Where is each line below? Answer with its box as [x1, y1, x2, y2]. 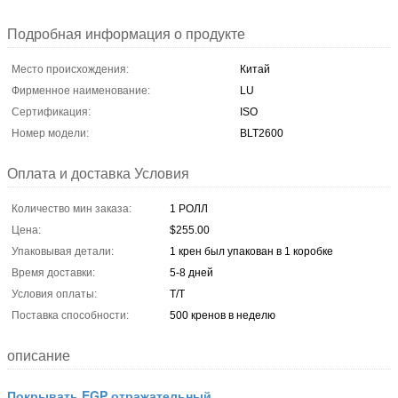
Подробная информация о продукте [7, 26, 245, 42]
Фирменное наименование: [12, 84, 150, 97]
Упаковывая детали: [12, 244, 114, 258]
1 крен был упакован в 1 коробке [170, 244, 333, 258]
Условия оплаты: [12, 287, 97, 300]
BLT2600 [240, 126, 283, 139]
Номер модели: [12, 126, 89, 139]
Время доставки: [12, 266, 95, 279]
